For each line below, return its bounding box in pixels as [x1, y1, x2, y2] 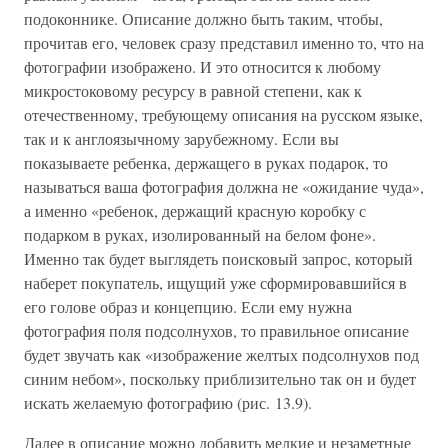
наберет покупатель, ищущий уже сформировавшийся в [24, 272, 407, 293]
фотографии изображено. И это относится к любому [24, 56, 381, 77]
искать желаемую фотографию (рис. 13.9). [24, 392, 312, 413]
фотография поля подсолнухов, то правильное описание [24, 320, 409, 341]
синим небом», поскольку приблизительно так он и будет [24, 368, 416, 389]
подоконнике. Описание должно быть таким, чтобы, [24, 8, 383, 29]
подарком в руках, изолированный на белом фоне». [24, 224, 376, 245]
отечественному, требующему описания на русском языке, [24, 104, 423, 125]
